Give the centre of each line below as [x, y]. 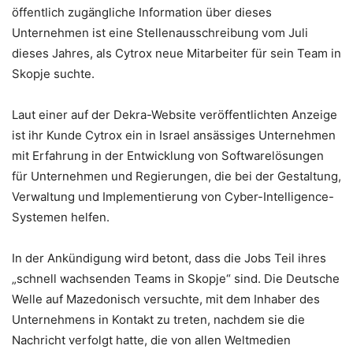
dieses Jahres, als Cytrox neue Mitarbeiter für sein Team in [176, 53]
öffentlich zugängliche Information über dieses [142, 12]
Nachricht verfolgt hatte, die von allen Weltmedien [151, 340]
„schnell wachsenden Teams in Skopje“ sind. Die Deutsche [176, 278]
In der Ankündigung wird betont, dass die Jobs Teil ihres [169, 258]
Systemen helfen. [61, 217]
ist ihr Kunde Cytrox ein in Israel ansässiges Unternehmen [174, 135]
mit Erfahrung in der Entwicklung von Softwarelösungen [168, 155]
